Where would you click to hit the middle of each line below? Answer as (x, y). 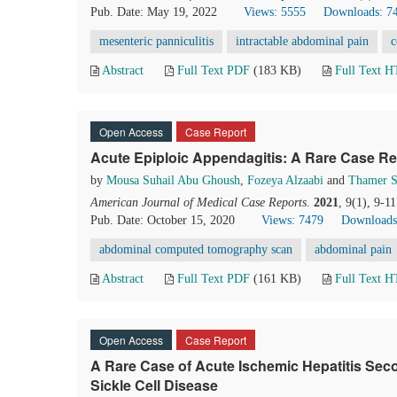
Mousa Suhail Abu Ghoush (173, 180)
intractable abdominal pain (302, 41)
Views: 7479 (292, 220)
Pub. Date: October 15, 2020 (163, 220)
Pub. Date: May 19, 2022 (154, 12)
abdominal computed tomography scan (196, 249)
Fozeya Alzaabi (285, 180)
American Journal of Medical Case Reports (198, 202)
